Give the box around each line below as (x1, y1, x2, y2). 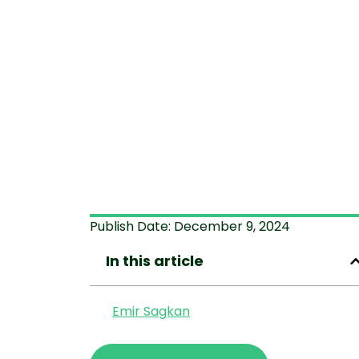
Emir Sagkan (112, 302, 190, 321)
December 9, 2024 (174, 217, 290, 236)
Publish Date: (90, 217, 174, 236)
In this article (106, 251, 204, 271)
